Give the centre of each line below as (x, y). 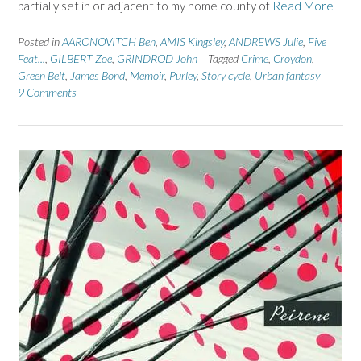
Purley (183, 75)
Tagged (224, 58)
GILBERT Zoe (81, 58)
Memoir (147, 75)
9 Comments (47, 92)
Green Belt (41, 75)
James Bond (98, 75)
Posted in (40, 41)
